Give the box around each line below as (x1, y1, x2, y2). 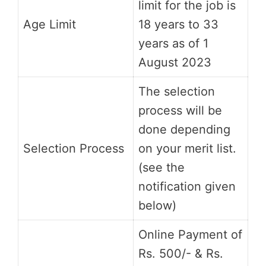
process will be (138, 103, 222, 118)
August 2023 (138, 55, 211, 70)
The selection (138, 84, 215, 99)
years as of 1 (138, 36, 208, 51)
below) (138, 198, 176, 213)
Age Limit (23, 17, 76, 32)
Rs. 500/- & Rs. (138, 246, 223, 261)
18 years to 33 (138, 17, 218, 32)
